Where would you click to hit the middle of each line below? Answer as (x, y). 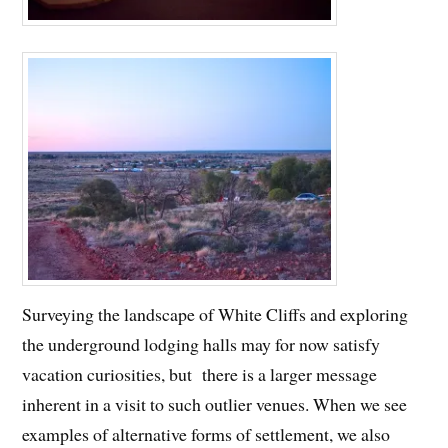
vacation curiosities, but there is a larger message (200, 373)
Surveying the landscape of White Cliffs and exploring (215, 313)
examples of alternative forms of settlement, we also (206, 433)
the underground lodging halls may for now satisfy (201, 343)
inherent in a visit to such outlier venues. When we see (215, 403)
